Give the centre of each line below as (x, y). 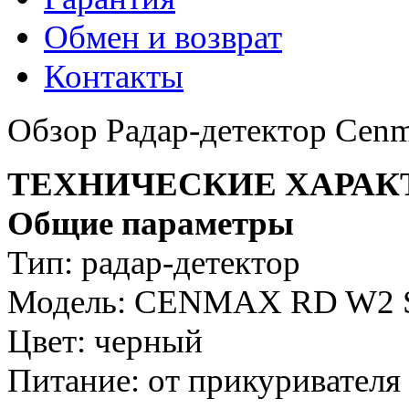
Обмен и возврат (163, 37)
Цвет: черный (105, 341)
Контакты (114, 77)
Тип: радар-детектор (154, 263)
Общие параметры (151, 224)
